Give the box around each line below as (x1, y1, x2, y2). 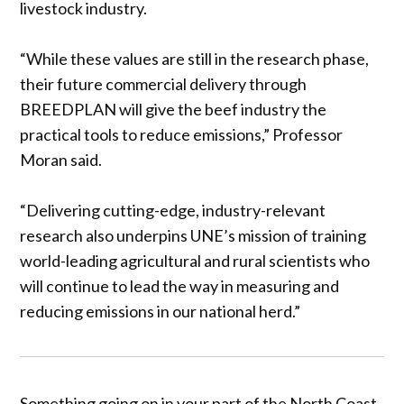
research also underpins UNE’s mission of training (20, 225, 367, 245)
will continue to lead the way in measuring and (20, 275, 340, 296)
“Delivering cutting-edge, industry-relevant (20, 199, 326, 220)
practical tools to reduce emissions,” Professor (20, 124, 344, 144)
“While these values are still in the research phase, (20, 48, 370, 69)
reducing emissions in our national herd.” (20, 300, 301, 321)
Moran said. (20, 149, 103, 170)
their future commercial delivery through (20, 73, 308, 94)
